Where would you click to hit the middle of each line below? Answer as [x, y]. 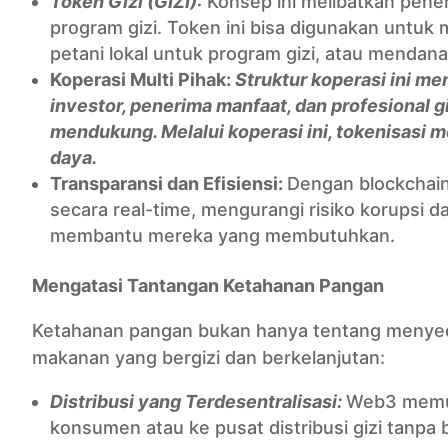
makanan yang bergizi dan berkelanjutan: [208, 357]
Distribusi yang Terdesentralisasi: [198, 401]
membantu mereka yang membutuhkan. [222, 235]
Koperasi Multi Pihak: [140, 79]
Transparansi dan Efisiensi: [168, 183]
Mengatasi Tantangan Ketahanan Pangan [208, 285]
